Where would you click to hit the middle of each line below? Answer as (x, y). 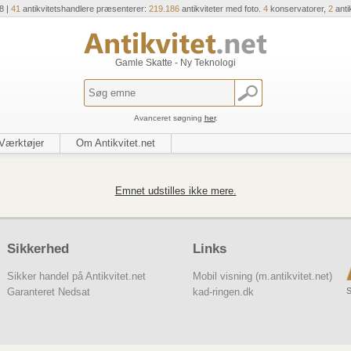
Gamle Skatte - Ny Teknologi (175, 63)
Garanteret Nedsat (48, 291)
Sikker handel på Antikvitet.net (76, 276)
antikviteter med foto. (221, 9)
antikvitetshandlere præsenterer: (84, 9)
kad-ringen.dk (223, 291)
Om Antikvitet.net (116, 143)
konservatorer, (298, 9)
